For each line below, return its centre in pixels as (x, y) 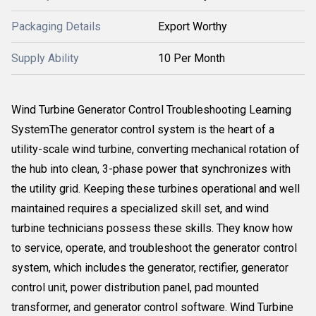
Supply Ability (45, 58)
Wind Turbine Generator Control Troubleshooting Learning (151, 110)
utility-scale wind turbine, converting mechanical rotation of (156, 149)
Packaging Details (56, 26)
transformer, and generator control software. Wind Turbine (152, 307)
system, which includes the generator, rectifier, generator (150, 268)
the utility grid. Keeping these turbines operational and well (156, 189)
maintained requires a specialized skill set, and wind (140, 208)
